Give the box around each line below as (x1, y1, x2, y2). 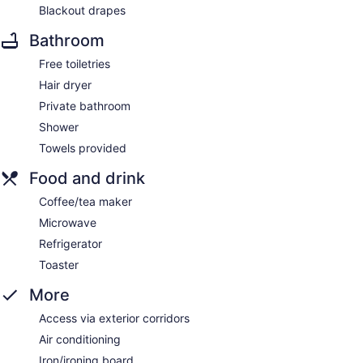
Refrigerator (39, 236, 102, 250)
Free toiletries (39, 56, 110, 70)
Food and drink (29, 168, 145, 188)
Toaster (39, 257, 79, 271)
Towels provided (39, 140, 126, 155)
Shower (39, 119, 79, 134)
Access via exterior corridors (39, 310, 190, 325)
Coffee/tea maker (39, 194, 132, 208)
